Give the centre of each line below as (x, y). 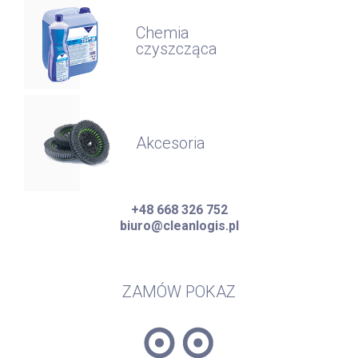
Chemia (163, 32)
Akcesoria (171, 143)
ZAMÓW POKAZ (179, 291)
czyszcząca (177, 48)
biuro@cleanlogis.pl (179, 225)
